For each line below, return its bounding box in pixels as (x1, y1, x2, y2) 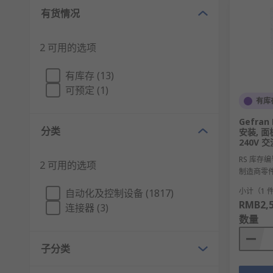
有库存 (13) (65, 69, 114, 83)
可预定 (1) (65, 83, 108, 97)
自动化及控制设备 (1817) (65, 186, 174, 200)
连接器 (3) (65, 201, 108, 215)
